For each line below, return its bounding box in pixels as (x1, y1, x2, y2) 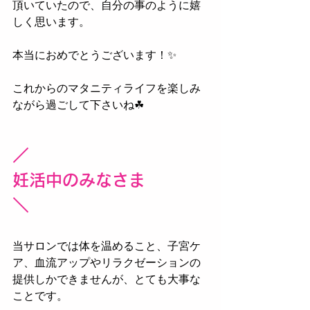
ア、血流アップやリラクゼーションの (12, 257, 201, 268)
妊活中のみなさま (12, 172, 145, 188)
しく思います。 (12, 16, 90, 28)
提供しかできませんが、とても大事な (12, 273, 201, 285)
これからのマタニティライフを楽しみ (12, 82, 201, 94)
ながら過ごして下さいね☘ (12, 99, 144, 111)
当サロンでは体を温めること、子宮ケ (12, 240, 201, 252)
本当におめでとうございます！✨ (12, 49, 176, 61)
